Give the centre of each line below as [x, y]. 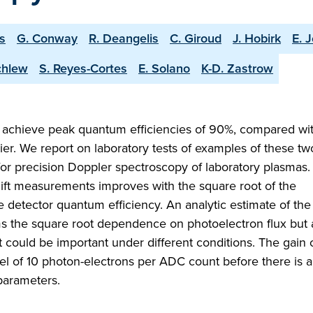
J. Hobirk [257, 38]
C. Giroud [196, 38]
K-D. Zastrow [237, 68]
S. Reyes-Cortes [83, 68]
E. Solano [164, 68]
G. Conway [47, 38]
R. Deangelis [124, 38]
